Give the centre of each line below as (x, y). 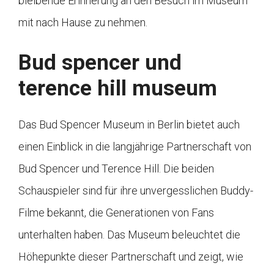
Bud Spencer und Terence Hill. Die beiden (116, 169)
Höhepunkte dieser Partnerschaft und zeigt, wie (131, 257)
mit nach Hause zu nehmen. (83, 23)
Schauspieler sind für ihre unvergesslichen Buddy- (136, 191)
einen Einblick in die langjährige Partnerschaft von (135, 147)
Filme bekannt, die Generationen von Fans (116, 213)
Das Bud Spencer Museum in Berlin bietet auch (129, 125)
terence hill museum (118, 89)
